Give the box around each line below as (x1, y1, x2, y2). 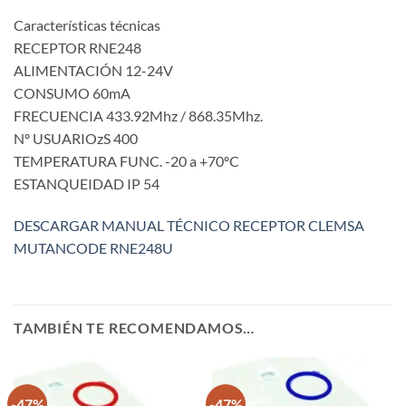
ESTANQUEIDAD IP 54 (14, 174, 159, 192)
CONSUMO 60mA (14, 83, 130, 101)
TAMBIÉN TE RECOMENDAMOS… (14, 319, 256, 337)
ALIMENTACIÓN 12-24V (14, 61, 173, 79)
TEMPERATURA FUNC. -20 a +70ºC (14, 151, 239, 169)
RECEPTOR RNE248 (14, 38, 141, 56)
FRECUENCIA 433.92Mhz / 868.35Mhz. (14, 106, 263, 124)
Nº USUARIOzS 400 (14, 129, 138, 147)
